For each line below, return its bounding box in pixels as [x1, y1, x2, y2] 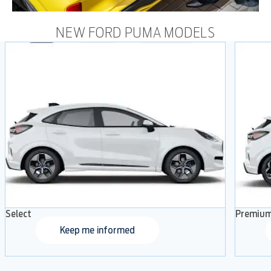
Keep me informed [59, 224, 135, 236]
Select [5, 207, 31, 220]
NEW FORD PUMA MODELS [56, 23, 215, 41]
